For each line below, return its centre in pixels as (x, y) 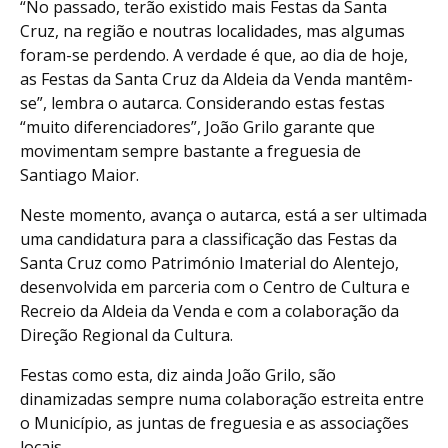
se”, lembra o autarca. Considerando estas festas (202, 102)
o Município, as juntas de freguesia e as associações (214, 422)
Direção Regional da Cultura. (126, 334)
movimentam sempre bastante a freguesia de (190, 150)
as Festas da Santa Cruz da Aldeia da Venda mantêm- (216, 78)
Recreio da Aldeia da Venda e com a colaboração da (209, 310)
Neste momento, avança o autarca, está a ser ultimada (223, 214)
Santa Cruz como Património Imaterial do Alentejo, (209, 262)
